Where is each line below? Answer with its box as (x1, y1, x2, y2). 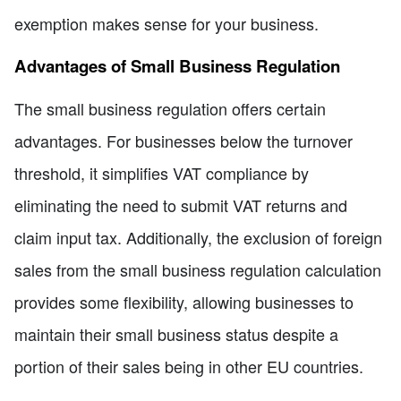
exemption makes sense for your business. (14, 12, 319, 36)
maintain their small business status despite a (14, 322, 338, 346)
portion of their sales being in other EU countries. (14, 354, 363, 379)
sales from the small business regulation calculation (14, 258, 381, 282)
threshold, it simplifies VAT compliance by (14, 161, 309, 185)
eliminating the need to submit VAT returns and (14, 193, 347, 218)
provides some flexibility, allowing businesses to (14, 290, 354, 314)
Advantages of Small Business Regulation (14, 53, 340, 78)
